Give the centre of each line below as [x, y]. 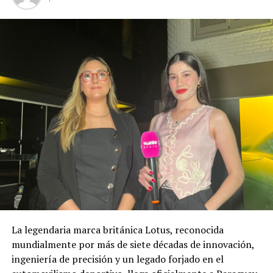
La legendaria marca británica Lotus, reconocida [117, 230]
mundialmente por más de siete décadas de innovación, [133, 245]
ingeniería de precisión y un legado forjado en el [117, 259]
